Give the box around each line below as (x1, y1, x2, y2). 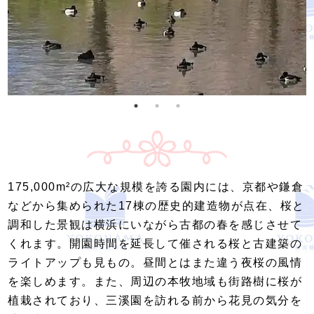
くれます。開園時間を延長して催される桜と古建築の (8, 237, 303, 250)
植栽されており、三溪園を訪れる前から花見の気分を (8, 294, 303, 306)
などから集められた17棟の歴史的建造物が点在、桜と (8, 199, 305, 212)
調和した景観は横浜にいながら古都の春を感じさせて (8, 218, 303, 231)
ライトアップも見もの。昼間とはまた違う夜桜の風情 (8, 256, 303, 268)
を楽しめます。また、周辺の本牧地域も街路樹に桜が (8, 275, 303, 287)
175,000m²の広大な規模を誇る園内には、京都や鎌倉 (8, 180, 304, 193)
